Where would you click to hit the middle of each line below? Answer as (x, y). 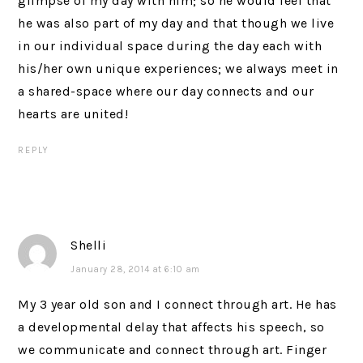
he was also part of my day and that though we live (176, 23)
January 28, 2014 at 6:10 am (135, 269)
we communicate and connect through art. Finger (173, 350)
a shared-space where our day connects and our (166, 91)
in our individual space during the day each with (170, 46)
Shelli (89, 245)
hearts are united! (73, 114)
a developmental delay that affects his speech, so (171, 327)
